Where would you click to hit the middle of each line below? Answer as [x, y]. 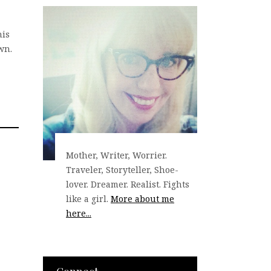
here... [79, 213]
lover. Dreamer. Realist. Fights [128, 184]
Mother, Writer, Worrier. [116, 155]
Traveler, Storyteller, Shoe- [122, 170]
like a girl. [88, 199]
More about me [142, 199]
